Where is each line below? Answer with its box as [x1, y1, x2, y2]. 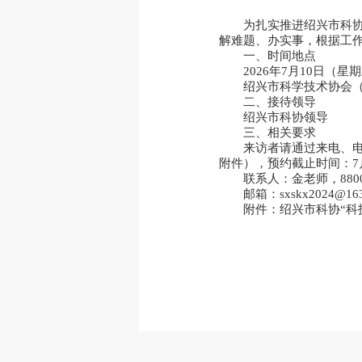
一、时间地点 [242, 49, 316, 62]
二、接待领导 [242, 95, 316, 108]
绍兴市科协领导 [242, 111, 338, 124]
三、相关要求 [242, 126, 316, 139]
